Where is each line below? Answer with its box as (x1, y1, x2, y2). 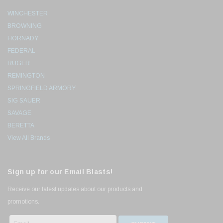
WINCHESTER (7, 10, 48, 17)
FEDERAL (7, 47, 35, 55)
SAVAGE (7, 110, 31, 117)
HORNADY (7, 35, 38, 42)
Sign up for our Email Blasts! (7, 168, 113, 176)
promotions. (7, 198, 39, 206)
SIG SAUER (7, 97, 40, 105)
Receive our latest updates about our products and (7, 186, 142, 193)
